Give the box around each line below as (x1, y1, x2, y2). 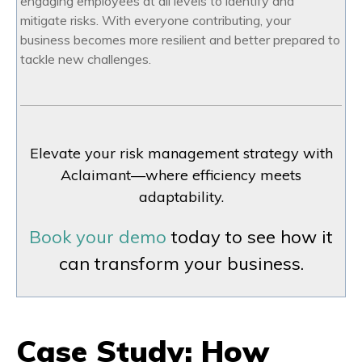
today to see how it (166, 225, 333, 249)
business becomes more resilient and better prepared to (20, 32, 340, 48)
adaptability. (138, 187, 224, 207)
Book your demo (29, 225, 166, 249)
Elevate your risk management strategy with (29, 144, 333, 163)
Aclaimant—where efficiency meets (61, 166, 301, 185)
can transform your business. (58, 252, 304, 276)
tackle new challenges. (20, 51, 151, 68)
